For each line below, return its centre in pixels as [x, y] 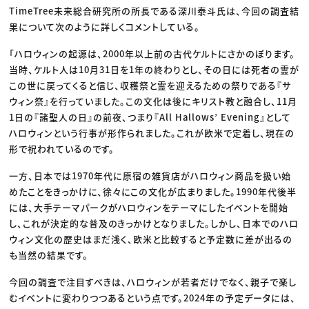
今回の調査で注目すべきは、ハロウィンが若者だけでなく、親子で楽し [153, 281]
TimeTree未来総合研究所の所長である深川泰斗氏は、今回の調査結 [154, 10]
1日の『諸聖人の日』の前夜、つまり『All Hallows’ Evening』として [150, 117]
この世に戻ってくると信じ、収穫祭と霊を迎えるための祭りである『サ [150, 85]
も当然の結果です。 [49, 255]
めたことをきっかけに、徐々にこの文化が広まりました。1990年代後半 [153, 191]
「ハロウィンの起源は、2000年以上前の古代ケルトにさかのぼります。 [152, 53]
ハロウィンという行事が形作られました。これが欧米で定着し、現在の [152, 132]
